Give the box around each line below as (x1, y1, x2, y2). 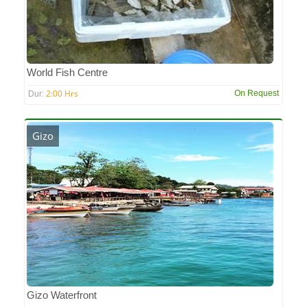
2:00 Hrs (46, 88, 78, 99)
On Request (234, 88, 279, 98)
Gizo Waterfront (27, 289, 97, 301)
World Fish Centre (27, 66, 108, 78)
